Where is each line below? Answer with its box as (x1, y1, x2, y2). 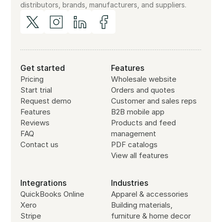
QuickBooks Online (20, 189, 85, 199)
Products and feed (111, 118, 176, 128)
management (111, 129, 156, 139)
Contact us (20, 140, 59, 150)
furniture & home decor (111, 211, 191, 221)
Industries (111, 178, 148, 188)
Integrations (20, 178, 67, 188)
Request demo (20, 96, 72, 106)
